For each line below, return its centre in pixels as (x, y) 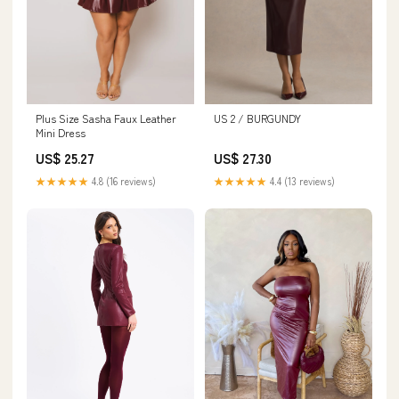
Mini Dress (61, 133)
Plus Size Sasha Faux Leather (106, 118)
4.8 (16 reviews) (122, 181)
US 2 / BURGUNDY (257, 118)
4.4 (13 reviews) (301, 181)
